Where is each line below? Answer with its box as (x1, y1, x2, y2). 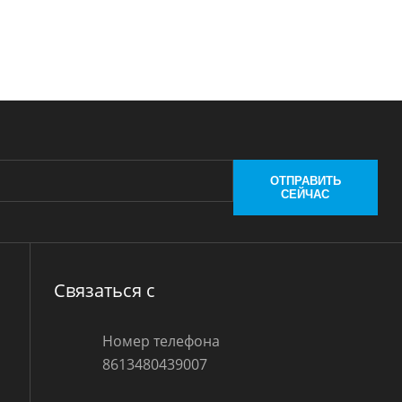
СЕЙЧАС (281, 187, 330, 201)
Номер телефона (102, 330, 221, 351)
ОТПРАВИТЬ (269, 173, 341, 188)
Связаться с (53, 277, 155, 302)
